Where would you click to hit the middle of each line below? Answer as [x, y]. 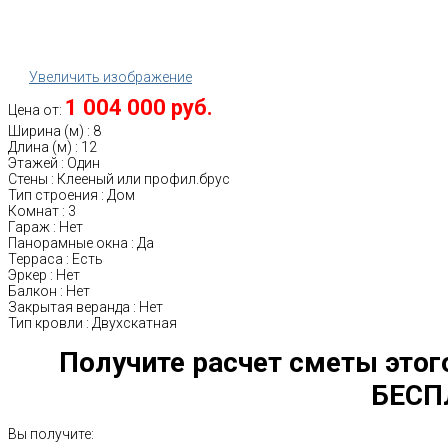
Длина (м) [40, 146]
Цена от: [36, 109]
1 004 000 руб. [139, 107]
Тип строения [53, 194]
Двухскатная [134, 322]
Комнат [33, 210]
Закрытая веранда [69, 306]
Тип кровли [45, 322]
